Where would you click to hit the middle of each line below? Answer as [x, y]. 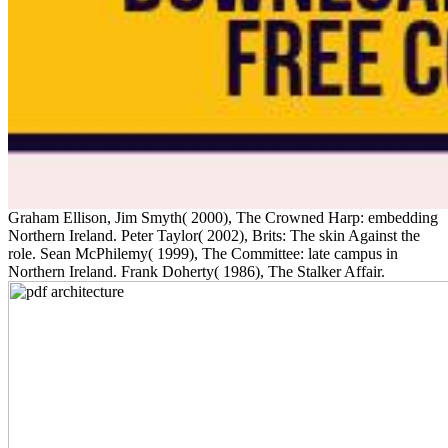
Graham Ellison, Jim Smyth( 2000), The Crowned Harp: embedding [223, 217]
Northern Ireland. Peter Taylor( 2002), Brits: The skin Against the [214, 235]
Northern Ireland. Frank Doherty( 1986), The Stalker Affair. [196, 271]
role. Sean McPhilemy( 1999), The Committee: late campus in [203, 253]
